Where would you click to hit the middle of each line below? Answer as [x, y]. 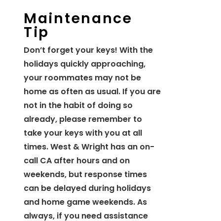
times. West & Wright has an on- [89, 147]
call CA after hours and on [77, 161]
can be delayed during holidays [87, 188]
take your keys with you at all [83, 133]
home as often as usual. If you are [92, 92]
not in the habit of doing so [78, 106]
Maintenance [78, 18]
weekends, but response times [85, 175]
